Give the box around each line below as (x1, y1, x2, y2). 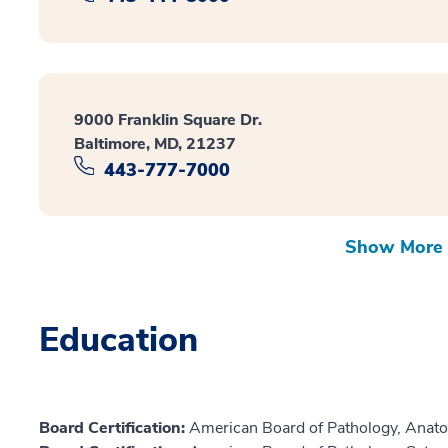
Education (39, 317, 198, 364)
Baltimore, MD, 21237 (74, 132, 236, 155)
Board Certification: (39, 417, 189, 440)
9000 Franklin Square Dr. (74, 108, 262, 131)
